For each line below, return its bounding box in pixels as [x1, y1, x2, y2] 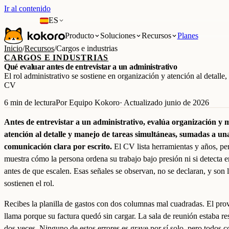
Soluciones [100, 31, 135, 40]
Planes [177, 31, 198, 40]
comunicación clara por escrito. [4, 142, 112, 151]
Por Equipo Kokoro [56, 98, 120, 107]
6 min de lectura [4, 98, 56, 107]
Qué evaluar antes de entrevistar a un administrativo [4, 62, 177, 71]
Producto [64, 31, 94, 40]
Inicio [4, 44, 22, 53]
